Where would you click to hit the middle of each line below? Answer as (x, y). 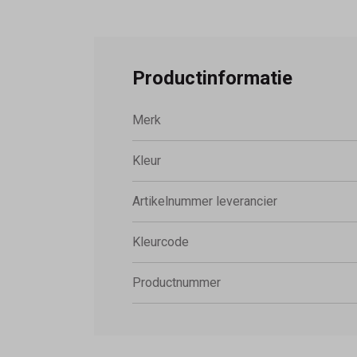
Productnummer (177, 282)
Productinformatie (212, 78)
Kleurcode (161, 241)
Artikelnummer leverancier (205, 201)
